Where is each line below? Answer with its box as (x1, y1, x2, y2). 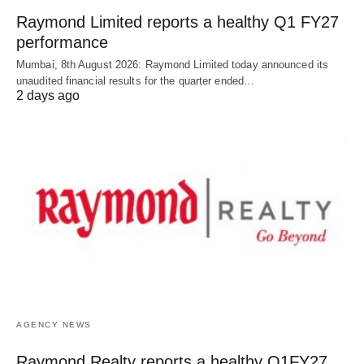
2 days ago (16, 88, 80, 102)
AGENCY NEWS (16, 320, 92, 330)
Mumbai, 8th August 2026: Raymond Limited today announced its (16, 58, 329, 71)
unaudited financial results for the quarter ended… (16, 74, 255, 87)
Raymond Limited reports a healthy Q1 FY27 (16, 12, 339, 31)
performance (16, 32, 108, 51)
